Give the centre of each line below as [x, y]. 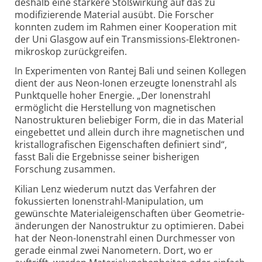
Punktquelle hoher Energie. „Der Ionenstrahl [113, 96]
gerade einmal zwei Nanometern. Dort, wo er [114, 251]
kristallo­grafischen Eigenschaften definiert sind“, [121, 145]
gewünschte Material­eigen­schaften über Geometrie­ [130, 214]
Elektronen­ [214, 39]
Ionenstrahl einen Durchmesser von [156, 238]
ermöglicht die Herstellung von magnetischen [115, 108]
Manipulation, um [165, 201]
